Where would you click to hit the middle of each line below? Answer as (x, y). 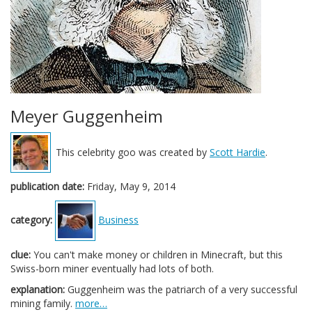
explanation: (38, 289)
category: (31, 219)
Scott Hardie (237, 152)
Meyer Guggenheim (87, 116)
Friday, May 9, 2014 (130, 186)
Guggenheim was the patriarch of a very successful (181, 289)
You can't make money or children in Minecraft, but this (157, 255)
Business (118, 219)
